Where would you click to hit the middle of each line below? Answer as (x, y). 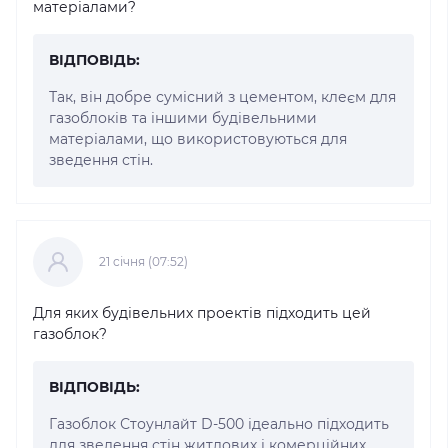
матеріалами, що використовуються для (198, 138)
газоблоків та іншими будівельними (183, 117)
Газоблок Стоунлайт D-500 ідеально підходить (219, 423)
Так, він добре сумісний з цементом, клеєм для (222, 96)
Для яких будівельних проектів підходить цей (202, 312)
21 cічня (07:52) (143, 261)
